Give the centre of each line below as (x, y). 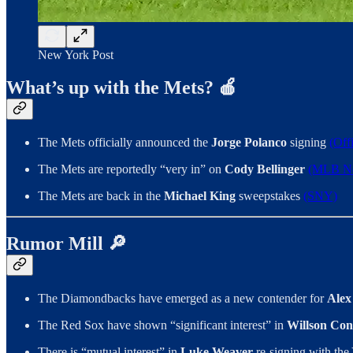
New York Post (76, 54)
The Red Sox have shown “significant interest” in (162, 325)
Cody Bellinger (265, 169)
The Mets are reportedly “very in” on (131, 169)
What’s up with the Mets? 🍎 (122, 88)
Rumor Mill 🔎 (67, 244)
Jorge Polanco (249, 143)
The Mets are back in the (101, 196)
